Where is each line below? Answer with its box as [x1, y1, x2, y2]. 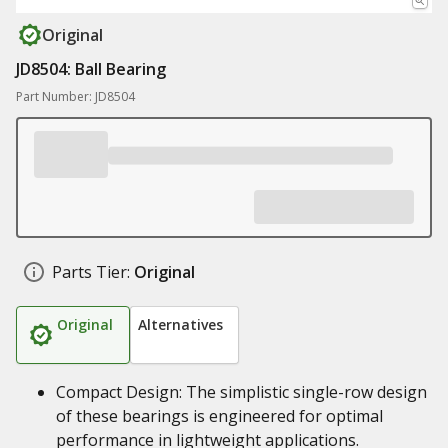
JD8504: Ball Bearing [16, 58, 166, 80]
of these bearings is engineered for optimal [56, 405, 383, 427]
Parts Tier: [52, 261, 130, 283]
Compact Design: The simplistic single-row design [56, 381, 427, 403]
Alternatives [138, 315, 223, 334]
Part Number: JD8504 [16, 88, 135, 105]
